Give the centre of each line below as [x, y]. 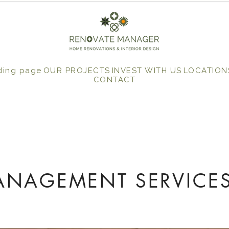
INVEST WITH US [147, 71]
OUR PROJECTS [77, 71]
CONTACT [114, 80]
